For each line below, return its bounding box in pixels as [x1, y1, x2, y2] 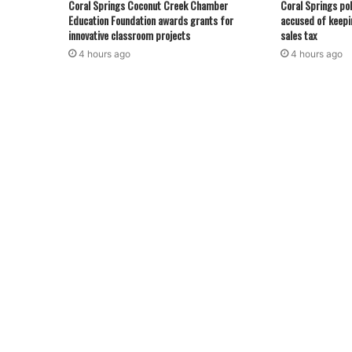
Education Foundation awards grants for [68, 12, 233, 29]
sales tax [280, 27, 317, 44]
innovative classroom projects [68, 27, 190, 44]
